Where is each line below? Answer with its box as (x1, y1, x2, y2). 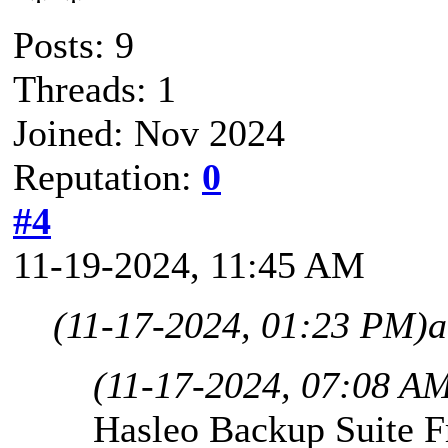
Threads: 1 (13, 67, 176, 110)
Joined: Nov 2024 (13, 111, 285, 154)
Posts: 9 (13, 23, 134, 66)
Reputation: (13, 155, 202, 198)
